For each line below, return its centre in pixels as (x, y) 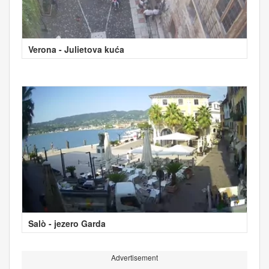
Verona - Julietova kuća (76, 49)
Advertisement (134, 257)
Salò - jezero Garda (67, 223)
